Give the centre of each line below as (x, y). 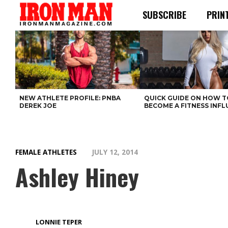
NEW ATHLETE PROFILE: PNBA (70, 98)
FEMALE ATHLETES (46, 152)
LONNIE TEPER (59, 222)
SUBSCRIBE (164, 15)
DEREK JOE (38, 106)
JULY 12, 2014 (115, 152)
